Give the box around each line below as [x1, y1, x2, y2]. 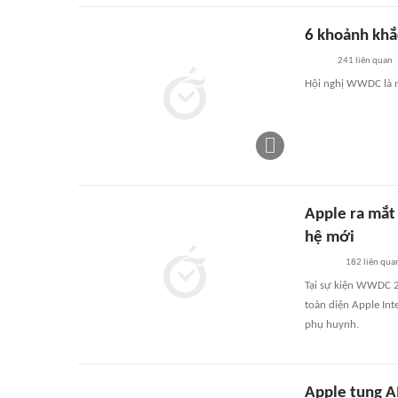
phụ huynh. [305, 319, 359, 330]
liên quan [353, 56, 393, 66]
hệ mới [305, 229, 354, 246]
